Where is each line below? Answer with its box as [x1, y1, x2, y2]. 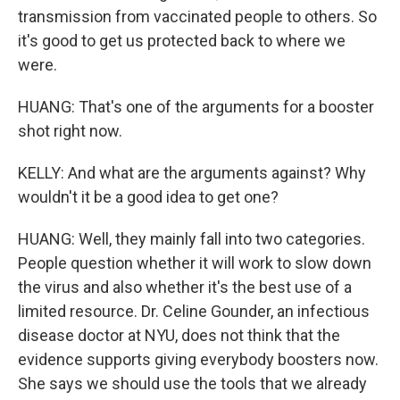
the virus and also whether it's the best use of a [18, 278, 352, 296]
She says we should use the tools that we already [18, 374, 367, 393]
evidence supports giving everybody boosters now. [18, 350, 379, 369]
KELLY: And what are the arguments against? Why [18, 163, 366, 182]
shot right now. [18, 121, 122, 140]
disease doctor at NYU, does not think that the [18, 326, 340, 345]
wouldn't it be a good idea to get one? [18, 187, 279, 206]
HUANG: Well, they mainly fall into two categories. [18, 229, 365, 248]
